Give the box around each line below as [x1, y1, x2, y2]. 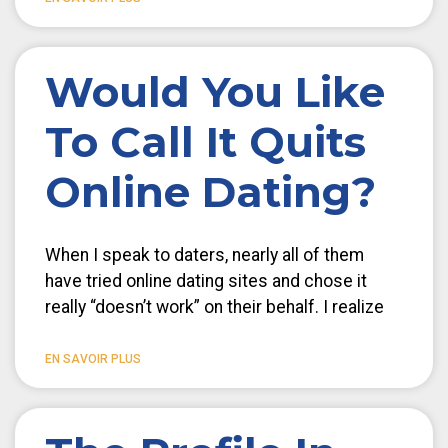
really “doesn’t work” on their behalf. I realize [45, 296, 384, 317]
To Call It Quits [45, 115, 366, 168]
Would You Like [45, 65, 385, 118]
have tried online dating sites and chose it [45, 270, 367, 291]
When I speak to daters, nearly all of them [45, 244, 364, 265]
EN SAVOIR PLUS [45, 351, 141, 366]
